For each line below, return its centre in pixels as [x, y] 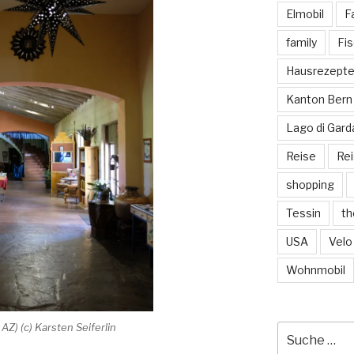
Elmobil [305, 14]
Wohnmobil [315, 270]
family [301, 42]
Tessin [303, 213]
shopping [310, 185]
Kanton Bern [319, 99]
